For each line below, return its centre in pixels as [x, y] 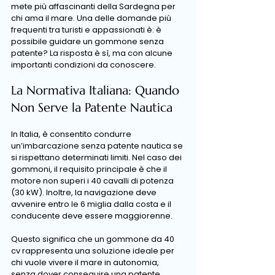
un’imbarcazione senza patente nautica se [98, 146]
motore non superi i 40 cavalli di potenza [93, 181]
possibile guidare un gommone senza [88, 41]
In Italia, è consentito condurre [72, 134]
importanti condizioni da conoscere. [83, 65]
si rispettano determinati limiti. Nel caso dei [97, 157]
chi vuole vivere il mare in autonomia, [86, 262]
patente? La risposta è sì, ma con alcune [93, 53]
